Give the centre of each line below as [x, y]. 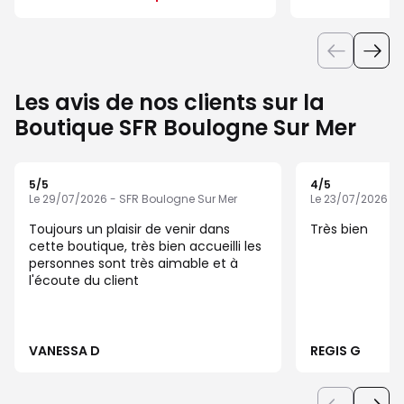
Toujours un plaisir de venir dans [129, 230]
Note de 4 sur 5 [367, 184]
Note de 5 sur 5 [85, 184]
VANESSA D [64, 351]
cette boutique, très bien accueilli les [80, 247]
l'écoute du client [84, 281]
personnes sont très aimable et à [133, 264]
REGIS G [335, 351]
